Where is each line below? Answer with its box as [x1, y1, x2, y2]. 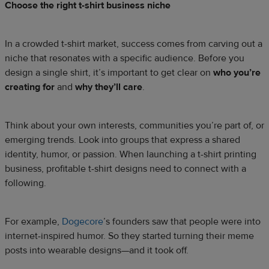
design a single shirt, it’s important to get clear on [5, 67, 213, 79]
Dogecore [62, 216, 103, 228]
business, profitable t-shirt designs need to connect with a [5, 163, 246, 175]
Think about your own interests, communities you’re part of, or [5, 119, 264, 132]
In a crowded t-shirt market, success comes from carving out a [5, 38, 262, 50]
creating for [5, 81, 55, 94]
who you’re [213, 67, 261, 79]
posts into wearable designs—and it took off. [5, 244, 189, 257]
